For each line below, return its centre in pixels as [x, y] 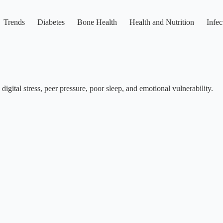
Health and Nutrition [162, 22]
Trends [14, 22]
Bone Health [97, 22]
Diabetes [51, 22]
